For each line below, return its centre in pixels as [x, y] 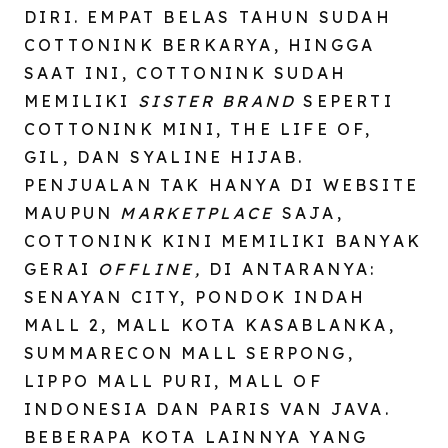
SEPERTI [345, 100]
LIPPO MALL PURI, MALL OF [173, 380]
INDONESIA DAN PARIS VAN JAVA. [207, 408]
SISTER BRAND [217, 100]
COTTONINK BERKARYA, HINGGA [200, 44]
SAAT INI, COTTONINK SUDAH [185, 72]
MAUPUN [72, 212]
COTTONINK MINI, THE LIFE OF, [198, 128]
